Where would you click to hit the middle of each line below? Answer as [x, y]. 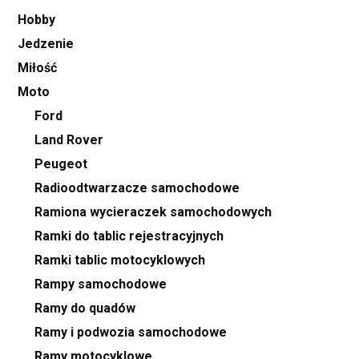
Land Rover [69, 140]
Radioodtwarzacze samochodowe [137, 188]
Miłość [37, 68]
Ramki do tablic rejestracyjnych [129, 236]
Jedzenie [46, 44]
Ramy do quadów [85, 309]
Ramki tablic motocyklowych [120, 260]
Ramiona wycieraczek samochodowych [153, 212]
